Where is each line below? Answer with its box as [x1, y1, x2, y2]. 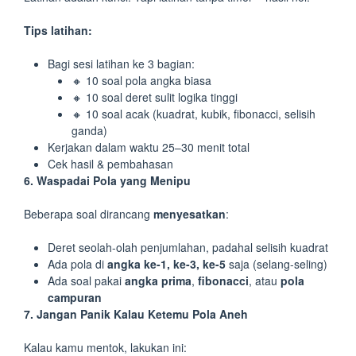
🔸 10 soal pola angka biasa [72, 72, 211, 88]
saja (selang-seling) [226, 256, 327, 272]
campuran [48, 289, 102, 305]
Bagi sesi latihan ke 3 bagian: [48, 56, 195, 72]
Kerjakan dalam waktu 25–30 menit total [48, 139, 250, 155]
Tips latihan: [24, 22, 92, 38]
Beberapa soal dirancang [24, 206, 153, 222]
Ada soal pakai [48, 273, 125, 288]
